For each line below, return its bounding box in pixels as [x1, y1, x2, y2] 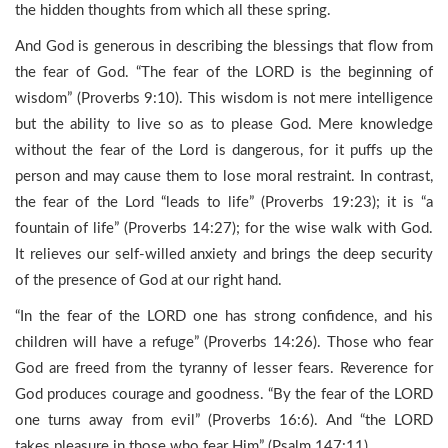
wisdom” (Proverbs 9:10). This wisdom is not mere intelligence [15, 91, 433, 106]
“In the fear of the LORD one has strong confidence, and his [15, 309, 433, 324]
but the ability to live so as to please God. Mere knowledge [15, 117, 433, 132]
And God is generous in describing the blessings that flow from [15, 39, 433, 54]
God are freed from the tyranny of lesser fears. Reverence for [15, 361, 433, 376]
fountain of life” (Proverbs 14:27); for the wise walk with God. [15, 221, 433, 236]
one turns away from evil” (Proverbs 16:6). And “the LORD [15, 413, 433, 428]
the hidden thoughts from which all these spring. [15, 3, 331, 18]
